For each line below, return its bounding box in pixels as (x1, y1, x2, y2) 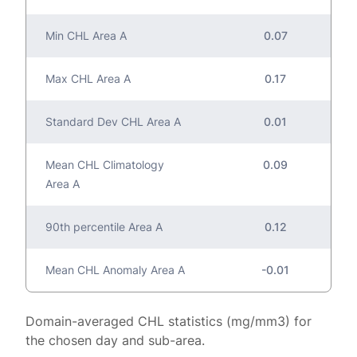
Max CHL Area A (45, 72, 131, 86)
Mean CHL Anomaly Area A (45, 263, 185, 277)
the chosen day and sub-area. (25, 332, 205, 349)
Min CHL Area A (45, 29, 127, 43)
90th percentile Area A (45, 220, 163, 234)
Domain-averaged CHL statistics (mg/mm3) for (25, 313, 312, 330)
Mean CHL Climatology (45, 158, 164, 172)
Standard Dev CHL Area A (45, 115, 181, 129)
